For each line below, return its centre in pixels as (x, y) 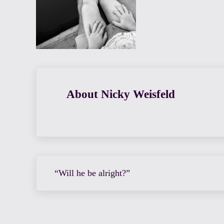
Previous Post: (61, 162)
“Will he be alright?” (92, 173)
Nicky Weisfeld (138, 94)
